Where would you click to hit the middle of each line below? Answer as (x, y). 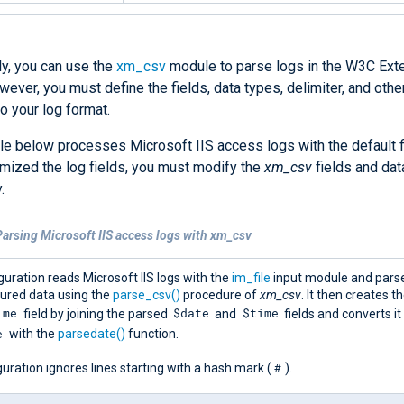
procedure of (220, 294)
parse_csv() (147, 294)
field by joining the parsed (95, 313)
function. (151, 333)
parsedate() (91, 333)
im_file (251, 277)
